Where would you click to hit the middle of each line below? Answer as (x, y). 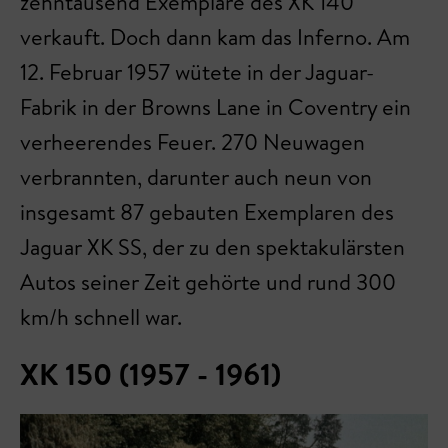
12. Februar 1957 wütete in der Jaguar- (197, 72)
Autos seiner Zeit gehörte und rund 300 (208, 282)
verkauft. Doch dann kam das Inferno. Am (215, 37)
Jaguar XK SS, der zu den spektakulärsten (212, 247)
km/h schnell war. (106, 317)
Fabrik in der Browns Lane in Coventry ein (215, 107)
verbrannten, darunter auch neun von (196, 177)
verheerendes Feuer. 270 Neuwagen (192, 142)
